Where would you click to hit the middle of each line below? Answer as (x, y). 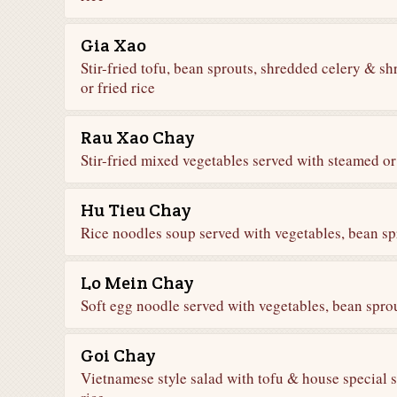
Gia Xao (113, 45)
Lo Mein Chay (137, 283)
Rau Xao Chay (137, 137)
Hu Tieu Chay (136, 210)
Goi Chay (118, 355)
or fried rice (118, 87)
